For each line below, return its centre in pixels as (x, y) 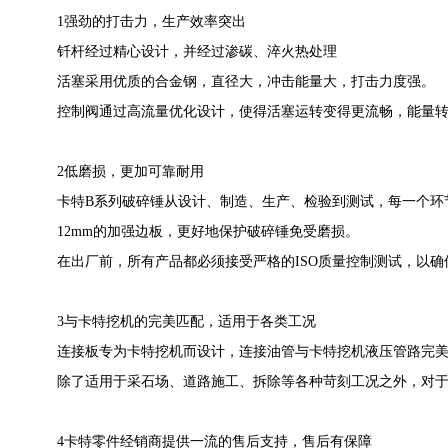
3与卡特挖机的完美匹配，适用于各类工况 (186, 321)
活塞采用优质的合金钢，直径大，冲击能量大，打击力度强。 (246, 81)
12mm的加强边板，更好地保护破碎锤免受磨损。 (208, 231)
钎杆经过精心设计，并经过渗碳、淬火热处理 (197, 51)
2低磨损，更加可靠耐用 (130, 171)
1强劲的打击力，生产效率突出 (151, 21)
